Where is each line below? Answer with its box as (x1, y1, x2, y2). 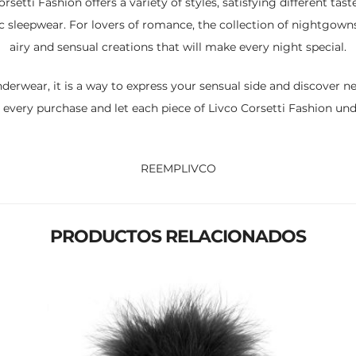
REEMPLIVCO (140, 161, 216, 176)
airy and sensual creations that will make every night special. (10, 40, 346, 54)
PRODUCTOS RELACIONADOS (50, 226, 306, 247)
